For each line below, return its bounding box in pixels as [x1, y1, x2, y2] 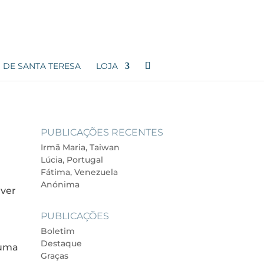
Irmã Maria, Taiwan [40, 141, 120, 153]
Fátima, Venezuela [40, 166, 118, 177]
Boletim [40, 225, 75, 236]
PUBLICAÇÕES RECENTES [40, 126, 163, 138]
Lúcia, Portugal [40, 154, 103, 165]
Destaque [40, 237, 82, 249]
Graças [40, 250, 68, 261]
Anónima [40, 179, 80, 190]
